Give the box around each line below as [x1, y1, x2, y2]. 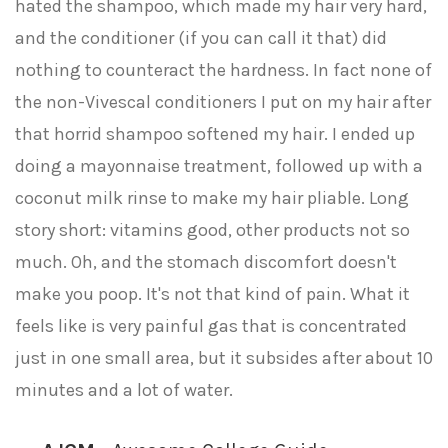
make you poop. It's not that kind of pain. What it [15, 283, 410, 305]
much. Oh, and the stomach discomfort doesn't [15, 251, 397, 273]
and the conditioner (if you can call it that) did [15, 27, 387, 49]
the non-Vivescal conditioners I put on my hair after [15, 91, 431, 113]
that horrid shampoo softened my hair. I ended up [15, 123, 415, 145]
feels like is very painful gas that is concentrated [15, 315, 407, 337]
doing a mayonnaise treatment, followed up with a [15, 155, 423, 177]
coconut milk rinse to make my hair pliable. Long [15, 187, 409, 209]
